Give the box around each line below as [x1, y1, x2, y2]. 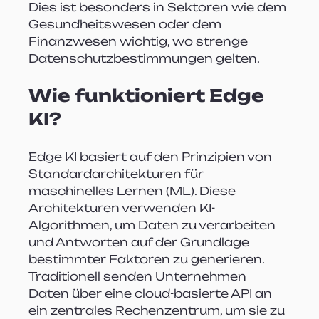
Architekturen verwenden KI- [28, 200, 216, 215]
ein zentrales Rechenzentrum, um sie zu [28, 303, 288, 318]
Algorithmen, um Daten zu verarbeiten [28, 217, 279, 232]
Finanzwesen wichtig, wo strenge [28, 33, 251, 48]
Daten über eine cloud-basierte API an [28, 286, 276, 300]
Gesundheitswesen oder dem [28, 16, 225, 31]
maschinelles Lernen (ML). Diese [28, 183, 239, 198]
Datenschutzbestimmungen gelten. [28, 51, 261, 66]
